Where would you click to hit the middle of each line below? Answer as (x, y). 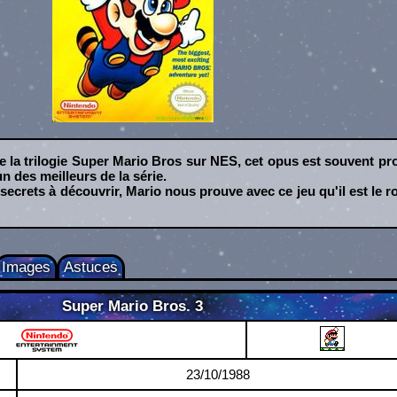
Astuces (91, 268)
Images (27, 268)
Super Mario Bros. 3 (132, 307)
